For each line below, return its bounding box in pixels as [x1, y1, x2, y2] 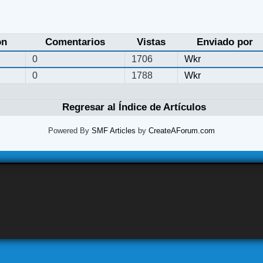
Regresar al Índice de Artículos [62, 102, 206, 113]
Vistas [136, 36, 166, 48]
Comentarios [45, 36, 105, 48]
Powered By [48, 126, 92, 136]
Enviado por [196, 36, 253, 48]
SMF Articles [91, 126, 136, 136]
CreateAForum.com [148, 126, 215, 136]
